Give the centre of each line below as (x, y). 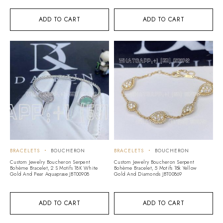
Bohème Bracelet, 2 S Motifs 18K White (54, 168)
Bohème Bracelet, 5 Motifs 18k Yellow (155, 168)
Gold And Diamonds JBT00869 (148, 174)
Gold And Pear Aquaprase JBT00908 (50, 174)
